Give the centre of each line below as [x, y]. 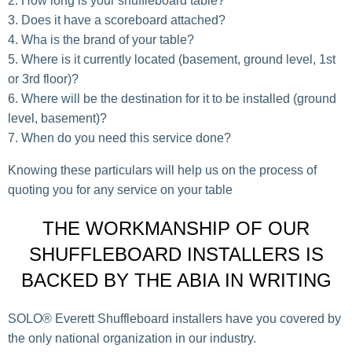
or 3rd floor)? [43, 79]
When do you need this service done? [126, 138]
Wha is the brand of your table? [108, 40]
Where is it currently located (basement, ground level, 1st [178, 60]
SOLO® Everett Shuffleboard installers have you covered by [174, 318]
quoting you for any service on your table [120, 190]
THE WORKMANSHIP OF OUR [176, 228]
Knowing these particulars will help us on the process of [162, 170]
